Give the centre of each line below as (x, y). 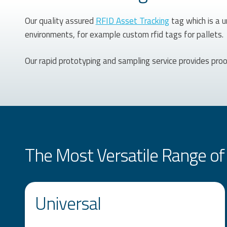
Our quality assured (60, 21)
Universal (68, 203)
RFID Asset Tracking (132, 21)
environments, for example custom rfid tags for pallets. (124, 34)
